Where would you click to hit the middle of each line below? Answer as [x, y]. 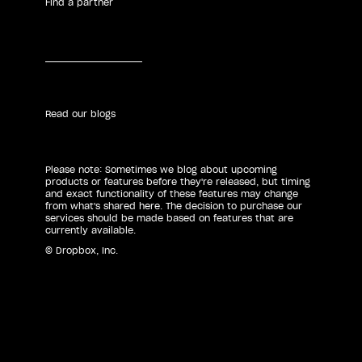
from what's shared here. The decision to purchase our [174, 206]
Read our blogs [80, 114]
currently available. [90, 230]
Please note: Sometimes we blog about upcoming [161, 169]
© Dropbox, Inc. [82, 250]
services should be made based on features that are [169, 218]
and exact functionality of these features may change [172, 194]
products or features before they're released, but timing [178, 181]
